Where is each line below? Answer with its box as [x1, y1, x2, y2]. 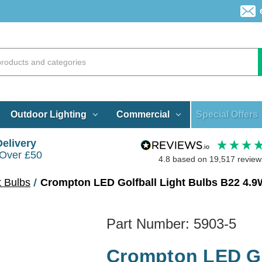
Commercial [116, 109, 170, 119]
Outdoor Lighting [10, 109, 87, 119]
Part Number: [106, 215, 194, 232]
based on [172, 154, 209, 164]
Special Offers [196, 109, 258, 119]
